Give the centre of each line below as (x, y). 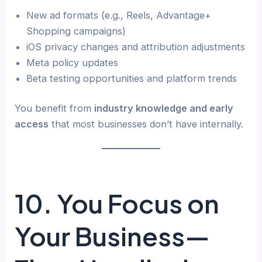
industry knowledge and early (164, 108)
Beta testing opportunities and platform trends (132, 78)
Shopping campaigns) (76, 31)
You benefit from (55, 108)
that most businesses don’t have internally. (146, 124)
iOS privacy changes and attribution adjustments (136, 46)
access (32, 124)
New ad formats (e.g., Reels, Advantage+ (119, 15)
